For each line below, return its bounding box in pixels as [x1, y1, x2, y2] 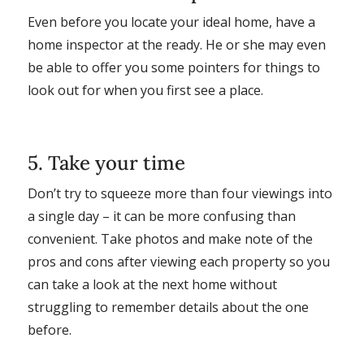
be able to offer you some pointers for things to [27, 58, 320, 76]
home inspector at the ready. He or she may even [27, 35, 326, 54]
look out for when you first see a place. [27, 80, 263, 99]
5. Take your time [27, 149, 185, 175]
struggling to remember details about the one [27, 297, 309, 316]
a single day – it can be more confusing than [27, 206, 296, 225]
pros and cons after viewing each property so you [27, 252, 330, 271]
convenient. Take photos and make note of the [27, 229, 313, 248]
